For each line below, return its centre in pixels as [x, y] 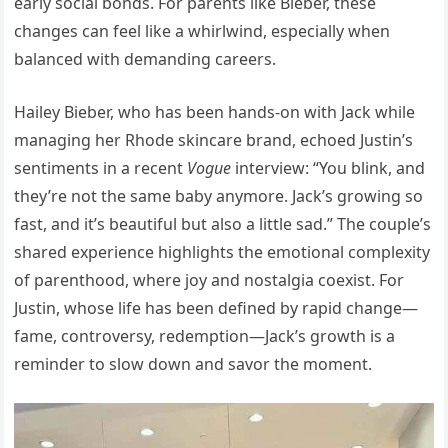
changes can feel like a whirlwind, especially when [202, 31]
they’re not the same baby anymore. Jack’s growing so [219, 196]
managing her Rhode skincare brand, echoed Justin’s [214, 140]
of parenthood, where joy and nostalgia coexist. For [209, 280]
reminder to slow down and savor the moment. [193, 364]
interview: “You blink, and [328, 168]
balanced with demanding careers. [145, 59]
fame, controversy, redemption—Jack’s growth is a [205, 336]
